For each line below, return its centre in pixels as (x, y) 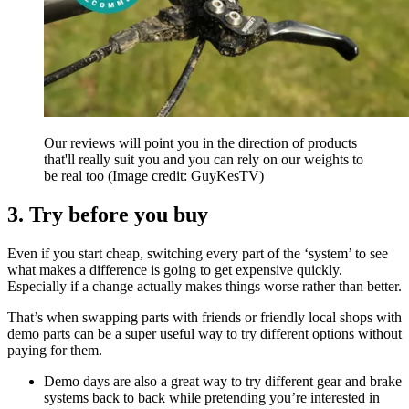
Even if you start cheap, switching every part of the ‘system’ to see (198, 253)
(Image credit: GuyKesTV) (186, 175)
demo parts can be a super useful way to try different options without (204, 333)
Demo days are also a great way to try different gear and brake (223, 381)
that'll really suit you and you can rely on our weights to (204, 159)
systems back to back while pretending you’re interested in (212, 397)
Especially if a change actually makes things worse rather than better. (204, 286)
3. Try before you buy (108, 214)
